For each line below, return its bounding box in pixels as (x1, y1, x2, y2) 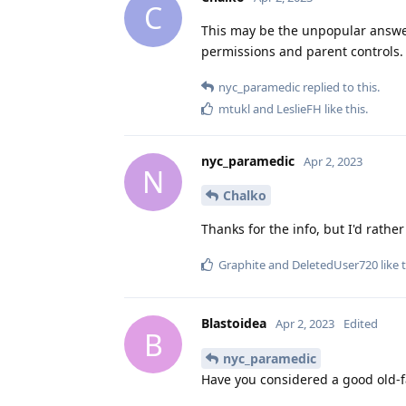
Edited (343, 315, 378, 333)
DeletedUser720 (292, 256, 378, 274)
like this (322, 100, 365, 117)
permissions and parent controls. (201, 42, 403, 60)
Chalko (223, 187, 266, 205)
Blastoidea (201, 314, 266, 333)
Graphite (218, 256, 266, 274)
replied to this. (300, 78, 380, 95)
